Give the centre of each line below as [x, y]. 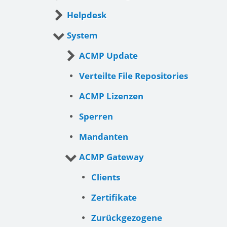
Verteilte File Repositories [134, 76]
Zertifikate [114, 197]
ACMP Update [108, 55]
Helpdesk [87, 15]
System [82, 35]
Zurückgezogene [127, 218]
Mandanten [104, 137]
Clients [106, 177]
